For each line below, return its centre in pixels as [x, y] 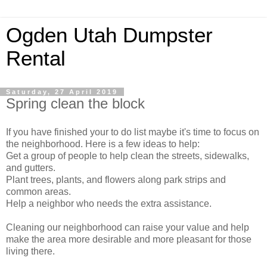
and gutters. [31, 167]
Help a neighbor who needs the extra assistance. [109, 203]
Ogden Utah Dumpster [109, 35]
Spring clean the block [75, 103]
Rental [36, 58]
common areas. [38, 191]
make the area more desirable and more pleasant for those [129, 239]
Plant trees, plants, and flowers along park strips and [116, 179]
